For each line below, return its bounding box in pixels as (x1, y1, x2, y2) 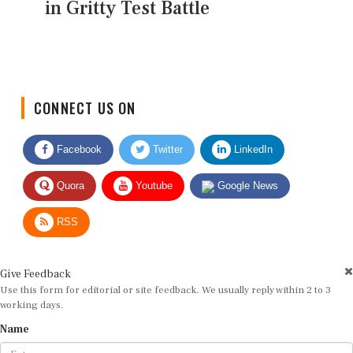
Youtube (132, 167, 173, 180)
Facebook (54, 131, 102, 143)
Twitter (150, 131, 183, 143)
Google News (214, 167, 278, 180)
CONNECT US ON (34, 85, 136, 106)
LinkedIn (231, 131, 273, 143)
